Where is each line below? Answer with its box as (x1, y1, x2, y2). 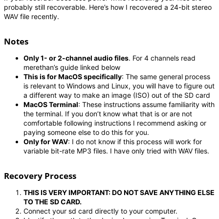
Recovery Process (4, 170, 76, 181)
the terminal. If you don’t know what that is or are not (23, 109, 192, 118)
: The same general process (122, 72, 210, 81)
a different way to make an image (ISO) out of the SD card (23, 90, 210, 99)
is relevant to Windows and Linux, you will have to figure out (23, 81, 215, 90)
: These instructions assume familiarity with (78, 100, 215, 109)
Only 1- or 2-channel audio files (23, 53, 129, 62)
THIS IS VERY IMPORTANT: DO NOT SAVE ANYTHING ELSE (23, 188, 215, 197)
